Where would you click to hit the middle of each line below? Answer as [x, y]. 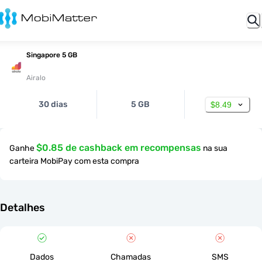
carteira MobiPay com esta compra [74, 161]
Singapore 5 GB [52, 55]
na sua [215, 148]
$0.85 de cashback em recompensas [119, 148]
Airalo [36, 78]
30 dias [53, 104]
